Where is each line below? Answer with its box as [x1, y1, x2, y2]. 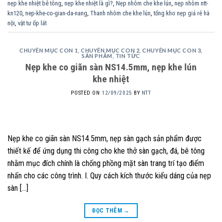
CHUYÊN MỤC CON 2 [81, 47, 140, 54]
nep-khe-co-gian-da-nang [25, 9, 87, 17]
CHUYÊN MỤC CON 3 [142, 47, 201, 54]
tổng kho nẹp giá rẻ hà [154, 9, 210, 17]
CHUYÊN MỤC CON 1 [19, 47, 78, 54]
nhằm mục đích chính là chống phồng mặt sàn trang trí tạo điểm [7, 159, 204, 168]
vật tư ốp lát [18, 19, 47, 27]
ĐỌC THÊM [92, 207, 124, 215]
